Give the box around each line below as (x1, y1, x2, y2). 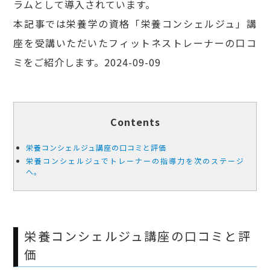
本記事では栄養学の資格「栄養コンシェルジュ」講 (13, 16, 257, 31)
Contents (110, 114, 160, 129)
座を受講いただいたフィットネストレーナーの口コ (13, 35, 257, 50)
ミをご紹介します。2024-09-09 (13, 54, 162, 69)
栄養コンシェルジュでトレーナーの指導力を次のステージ (26, 155, 244, 166)
